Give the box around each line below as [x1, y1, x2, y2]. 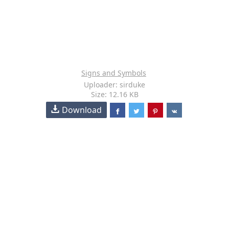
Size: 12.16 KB [90, 89, 139, 99]
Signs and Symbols [81, 68, 146, 78]
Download [62, 104, 102, 116]
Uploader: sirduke [84, 80, 145, 89]
